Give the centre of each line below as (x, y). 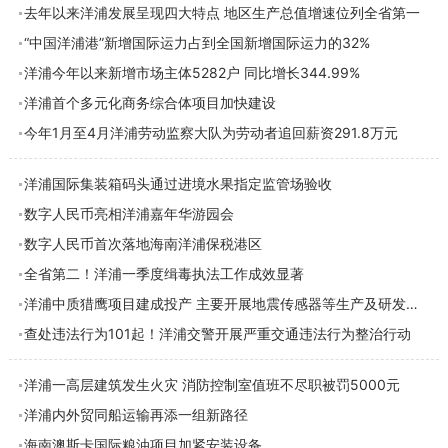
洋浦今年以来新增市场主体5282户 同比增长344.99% (191, 72)
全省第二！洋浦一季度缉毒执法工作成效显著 (163, 273)
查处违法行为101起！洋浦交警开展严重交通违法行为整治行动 (217, 333)
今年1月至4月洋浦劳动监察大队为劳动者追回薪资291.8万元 (210, 132)
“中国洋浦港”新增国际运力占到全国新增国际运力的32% (196, 42)
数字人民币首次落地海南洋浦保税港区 (142, 243)
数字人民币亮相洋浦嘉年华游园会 (128, 213)
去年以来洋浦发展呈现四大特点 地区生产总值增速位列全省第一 (221, 12)
